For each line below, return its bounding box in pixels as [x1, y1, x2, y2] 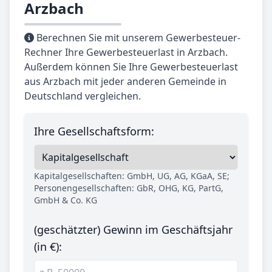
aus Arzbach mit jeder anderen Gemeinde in [24, 75, 226, 89]
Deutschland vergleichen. [24, 89, 141, 103]
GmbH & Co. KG [34, 194, 97, 206]
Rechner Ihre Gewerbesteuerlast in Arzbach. [24, 46, 228, 59]
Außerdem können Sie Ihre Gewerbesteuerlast [24, 60, 238, 74]
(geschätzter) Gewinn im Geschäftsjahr [34, 222, 233, 237]
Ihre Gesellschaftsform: [34, 124, 154, 139]
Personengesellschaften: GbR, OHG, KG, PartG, [34, 182, 223, 194]
